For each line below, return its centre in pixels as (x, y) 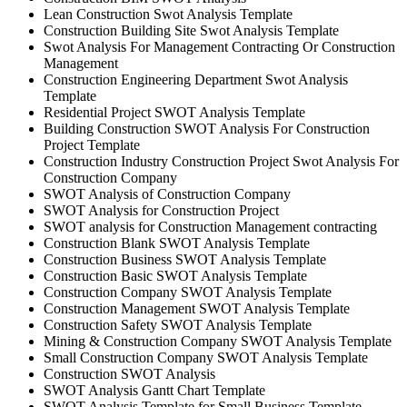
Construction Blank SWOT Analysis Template (177, 243)
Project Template (92, 144)
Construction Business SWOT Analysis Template (185, 259)
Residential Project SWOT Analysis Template (174, 112)
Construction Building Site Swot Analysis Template (191, 30)
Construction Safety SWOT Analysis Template (178, 324)
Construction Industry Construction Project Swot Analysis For (221, 161)
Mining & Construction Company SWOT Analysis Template (218, 341)
